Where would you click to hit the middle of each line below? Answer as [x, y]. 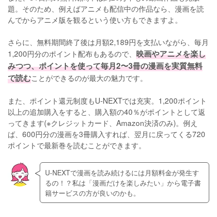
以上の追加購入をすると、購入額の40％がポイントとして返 [107, 112]
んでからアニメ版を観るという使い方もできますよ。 [95, 20]
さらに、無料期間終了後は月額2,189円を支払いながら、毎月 [108, 42]
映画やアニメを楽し [171, 54]
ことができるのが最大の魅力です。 [89, 78]
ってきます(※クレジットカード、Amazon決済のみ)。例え [103, 123]
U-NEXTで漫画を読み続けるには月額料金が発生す [122, 172]
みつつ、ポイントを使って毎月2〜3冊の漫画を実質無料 [105, 66]
